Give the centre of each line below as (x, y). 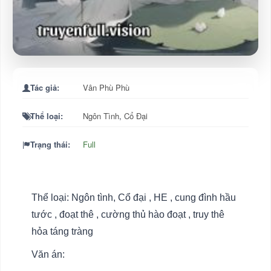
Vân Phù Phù (106, 87)
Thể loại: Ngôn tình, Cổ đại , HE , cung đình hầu (134, 197)
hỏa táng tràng (62, 231)
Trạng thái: (50, 144)
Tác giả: (45, 87)
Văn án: (48, 254)
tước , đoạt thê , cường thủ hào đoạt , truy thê (128, 214)
